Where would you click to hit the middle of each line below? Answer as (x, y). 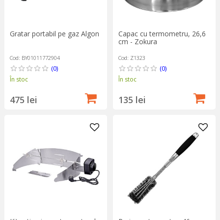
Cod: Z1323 (132, 58)
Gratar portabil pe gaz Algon (54, 34)
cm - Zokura (137, 42)
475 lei (23, 100)
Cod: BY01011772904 (35, 58)
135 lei (132, 100)
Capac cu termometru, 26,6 (162, 34)
